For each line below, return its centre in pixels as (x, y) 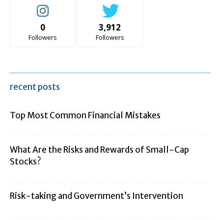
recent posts (35, 87)
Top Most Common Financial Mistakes (85, 115)
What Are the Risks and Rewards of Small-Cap (99, 150)
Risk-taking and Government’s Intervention (96, 196)
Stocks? (26, 161)
